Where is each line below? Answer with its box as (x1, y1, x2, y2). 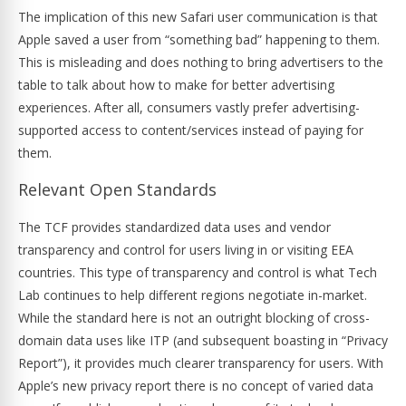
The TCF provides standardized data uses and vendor (18, 218, 331, 236)
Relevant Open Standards (18, 179, 217, 200)
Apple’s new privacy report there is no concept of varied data (18, 377, 373, 394)
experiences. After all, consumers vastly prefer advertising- (18, 99, 360, 116)
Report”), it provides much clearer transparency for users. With (18, 354, 383, 372)
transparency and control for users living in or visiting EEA (18, 241, 353, 258)
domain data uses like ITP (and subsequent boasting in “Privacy (18, 332, 388, 349)
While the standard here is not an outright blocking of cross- (18, 309, 370, 326)
